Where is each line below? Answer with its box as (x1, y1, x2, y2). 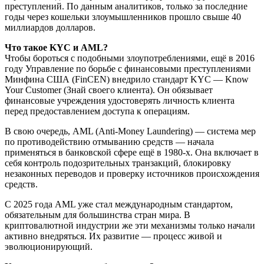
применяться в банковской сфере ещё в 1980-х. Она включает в (5, 147, 259, 157)
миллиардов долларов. (5, 22, 95, 32)
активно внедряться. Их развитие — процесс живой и (5, 230, 222, 241)
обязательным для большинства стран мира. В (5, 209, 190, 220)
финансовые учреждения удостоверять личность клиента (5, 95, 235, 105)
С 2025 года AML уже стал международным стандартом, (5, 199, 233, 209)
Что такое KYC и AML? (5, 42, 108, 52)
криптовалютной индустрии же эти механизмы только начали (5, 220, 255, 230)
